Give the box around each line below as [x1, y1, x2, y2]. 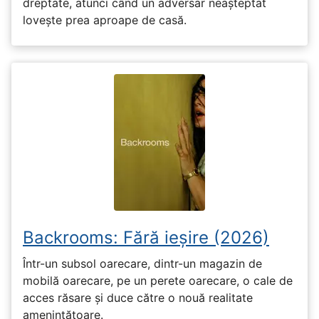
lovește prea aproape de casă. [23, 13, 187, 28]
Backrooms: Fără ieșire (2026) [23, 227, 269, 249]
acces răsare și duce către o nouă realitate [23, 291, 253, 305]
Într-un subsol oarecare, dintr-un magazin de [23, 256, 262, 271]
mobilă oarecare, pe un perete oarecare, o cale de [23, 273, 293, 288]
